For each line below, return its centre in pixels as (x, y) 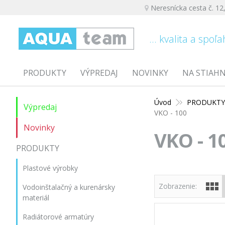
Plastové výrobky (50, 168)
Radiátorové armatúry (58, 217)
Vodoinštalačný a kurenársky (69, 187)
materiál (36, 198)
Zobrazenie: (178, 186)
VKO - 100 (171, 113)
